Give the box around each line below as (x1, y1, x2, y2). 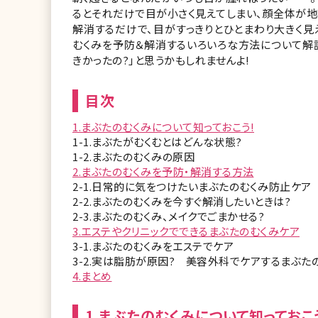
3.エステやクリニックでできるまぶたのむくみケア (72, 224, 300, 238)
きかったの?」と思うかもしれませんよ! (72, 53, 250, 67)
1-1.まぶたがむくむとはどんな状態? (72, 134, 242, 149)
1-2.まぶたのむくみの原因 (72, 149, 194, 164)
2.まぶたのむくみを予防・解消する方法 (72, 164, 254, 179)
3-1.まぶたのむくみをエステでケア (72, 238, 234, 253)
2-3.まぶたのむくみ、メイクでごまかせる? (72, 209, 264, 224)
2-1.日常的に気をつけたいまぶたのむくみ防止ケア (72, 179, 312, 194)
